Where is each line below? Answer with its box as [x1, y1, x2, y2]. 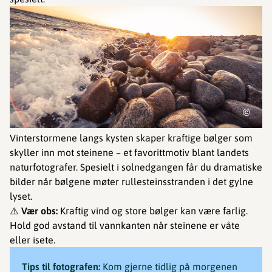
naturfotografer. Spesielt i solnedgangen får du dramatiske [10, 161, 262, 172]
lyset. [10, 190, 32, 202]
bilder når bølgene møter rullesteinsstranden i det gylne [10, 175, 253, 187]
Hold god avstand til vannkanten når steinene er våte [10, 219, 240, 231]
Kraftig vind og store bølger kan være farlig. [58, 205, 248, 216]
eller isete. [10, 234, 55, 245]
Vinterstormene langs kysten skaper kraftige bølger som [10, 132, 253, 143]
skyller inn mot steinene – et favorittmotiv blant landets [10, 146, 249, 158]
